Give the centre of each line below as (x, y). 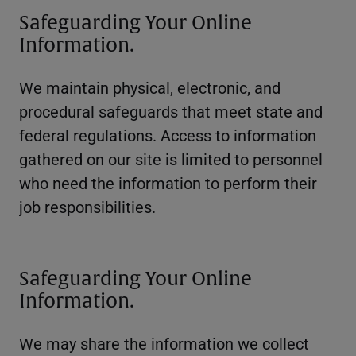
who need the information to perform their (168, 183)
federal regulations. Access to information (168, 135)
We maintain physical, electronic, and (150, 88)
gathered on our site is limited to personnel (171, 159)
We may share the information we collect (164, 344)
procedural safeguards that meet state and (171, 112)
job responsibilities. (87, 207)
